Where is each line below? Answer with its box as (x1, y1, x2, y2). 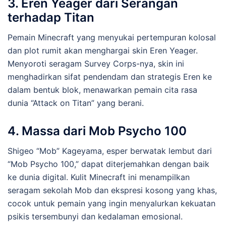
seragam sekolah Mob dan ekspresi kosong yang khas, (8, 185, 217, 196)
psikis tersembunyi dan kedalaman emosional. (8, 211, 183, 222)
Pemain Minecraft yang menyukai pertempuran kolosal (8, 32, 216, 43)
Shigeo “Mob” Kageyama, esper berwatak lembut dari (8, 146, 212, 156)
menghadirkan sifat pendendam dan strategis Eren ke (8, 72, 212, 82)
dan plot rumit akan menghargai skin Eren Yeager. (8, 45, 198, 56)
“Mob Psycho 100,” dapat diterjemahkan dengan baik (8, 159, 209, 169)
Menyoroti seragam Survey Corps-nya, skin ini (8, 59, 184, 69)
